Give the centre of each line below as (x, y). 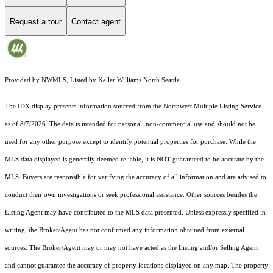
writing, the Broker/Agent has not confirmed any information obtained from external (125, 230)
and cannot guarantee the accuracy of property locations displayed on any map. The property (136, 266)
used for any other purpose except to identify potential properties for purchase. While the (130, 142)
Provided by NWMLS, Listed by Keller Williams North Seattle (92, 80)
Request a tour (36, 21)
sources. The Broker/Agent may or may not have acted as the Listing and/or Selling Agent (131, 248)
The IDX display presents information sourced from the (84, 107)
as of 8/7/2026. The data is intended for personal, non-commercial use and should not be (130, 124)
